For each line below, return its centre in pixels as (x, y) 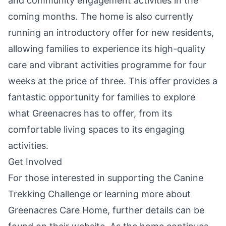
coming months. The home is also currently (101, 16)
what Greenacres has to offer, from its (90, 113)
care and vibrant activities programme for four (107, 65)
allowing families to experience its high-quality (107, 48)
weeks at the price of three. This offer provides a (113, 81)
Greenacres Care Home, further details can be (106, 210)
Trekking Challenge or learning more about (99, 194)
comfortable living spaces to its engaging (96, 129)
